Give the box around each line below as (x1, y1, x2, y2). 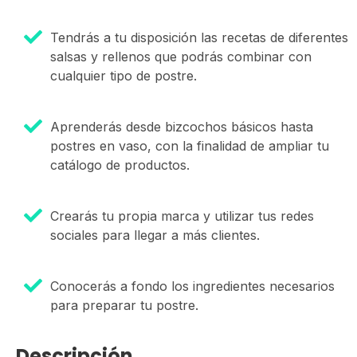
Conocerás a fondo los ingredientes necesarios (50, 278, 335, 295)
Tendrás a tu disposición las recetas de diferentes (50, 29, 348, 46)
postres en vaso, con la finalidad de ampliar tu (50, 138, 329, 155)
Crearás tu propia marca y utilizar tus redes (50, 208, 314, 225)
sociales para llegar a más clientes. (50, 227, 260, 244)
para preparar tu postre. (50, 297, 198, 314)
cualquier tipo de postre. (50, 68, 197, 84)
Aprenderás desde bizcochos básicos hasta (50, 119, 313, 135)
